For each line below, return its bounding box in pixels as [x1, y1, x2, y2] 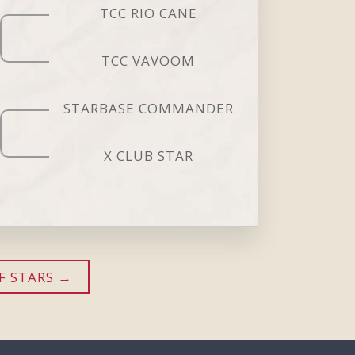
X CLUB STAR [103, 146, 193, 165]
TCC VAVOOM [101, 51, 196, 70]
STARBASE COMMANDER [63, 98, 234, 117]
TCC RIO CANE [99, 3, 197, 22]
